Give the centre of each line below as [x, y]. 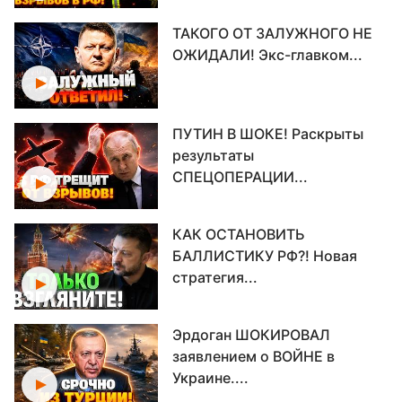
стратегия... [215, 277]
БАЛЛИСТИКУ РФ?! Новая [265, 256]
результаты [213, 155]
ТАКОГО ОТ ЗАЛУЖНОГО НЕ [272, 33]
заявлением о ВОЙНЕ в [253, 356]
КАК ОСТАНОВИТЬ [239, 234]
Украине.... [210, 378]
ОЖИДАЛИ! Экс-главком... [267, 55]
